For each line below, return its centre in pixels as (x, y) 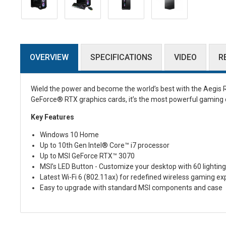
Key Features (52, 117)
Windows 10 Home (69, 134)
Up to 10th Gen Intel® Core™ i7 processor (104, 145)
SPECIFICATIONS (121, 57)
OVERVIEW (49, 57)
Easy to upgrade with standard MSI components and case (132, 187)
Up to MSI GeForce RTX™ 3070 (87, 156)
